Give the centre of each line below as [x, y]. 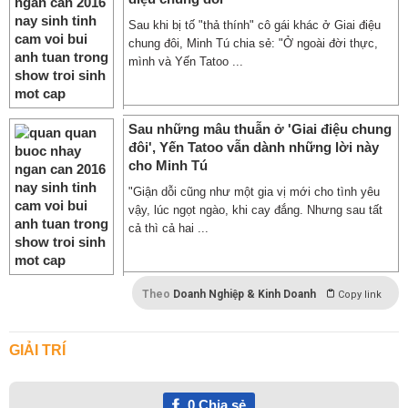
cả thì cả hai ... [168, 228]
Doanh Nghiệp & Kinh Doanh [245, 294]
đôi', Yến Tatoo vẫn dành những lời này [254, 147]
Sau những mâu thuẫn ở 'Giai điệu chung [260, 129]
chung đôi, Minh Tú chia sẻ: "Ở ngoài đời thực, [253, 43]
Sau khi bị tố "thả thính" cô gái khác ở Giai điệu [255, 25]
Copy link [360, 295]
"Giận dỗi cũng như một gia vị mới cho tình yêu [254, 192]
